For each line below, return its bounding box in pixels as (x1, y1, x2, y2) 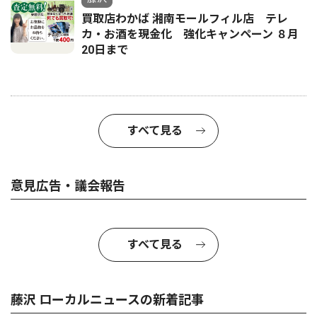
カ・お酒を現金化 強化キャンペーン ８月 (81, 27, 299, 41)
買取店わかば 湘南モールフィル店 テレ (81, 11, 288, 25)
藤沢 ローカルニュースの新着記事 (11, 292, 204, 307)
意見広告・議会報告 (11, 178, 125, 193)
